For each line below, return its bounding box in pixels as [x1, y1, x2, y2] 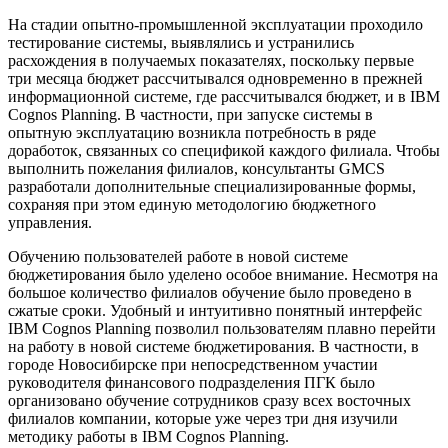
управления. [8, 214, 92, 232]
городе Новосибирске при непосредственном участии [8, 356, 378, 374]
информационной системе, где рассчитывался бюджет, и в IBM [8, 88, 440, 106]
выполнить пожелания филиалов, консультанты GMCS [8, 160, 385, 178]
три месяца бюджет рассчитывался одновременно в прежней [8, 70, 423, 88]
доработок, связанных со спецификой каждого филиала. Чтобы [8, 142, 440, 160]
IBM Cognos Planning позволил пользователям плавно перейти [8, 320, 436, 338]
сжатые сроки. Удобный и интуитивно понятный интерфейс [8, 302, 422, 320]
